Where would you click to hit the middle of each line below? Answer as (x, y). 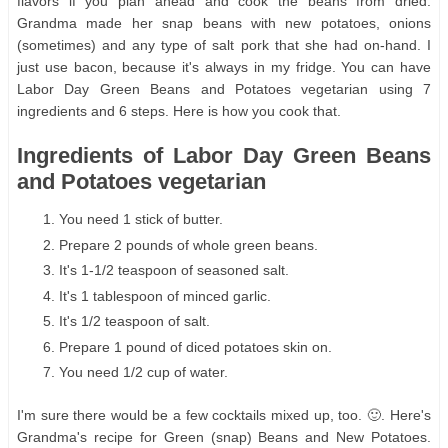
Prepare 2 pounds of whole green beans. (188, 244)
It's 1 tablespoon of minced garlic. (165, 295)
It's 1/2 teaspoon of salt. (134, 321)
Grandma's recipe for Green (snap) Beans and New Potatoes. (224, 437)
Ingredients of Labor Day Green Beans (224, 155)
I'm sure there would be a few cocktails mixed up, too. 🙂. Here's (224, 415)
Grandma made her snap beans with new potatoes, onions (224, 22)
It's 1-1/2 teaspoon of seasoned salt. (174, 270)
